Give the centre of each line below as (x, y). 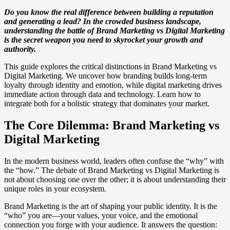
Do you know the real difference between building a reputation (109, 12)
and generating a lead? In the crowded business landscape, (103, 21)
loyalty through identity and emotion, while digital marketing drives (113, 85)
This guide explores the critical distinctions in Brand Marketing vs (110, 66)
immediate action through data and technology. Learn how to (102, 94)
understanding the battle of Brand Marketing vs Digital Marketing (114, 30)
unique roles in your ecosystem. (55, 188)
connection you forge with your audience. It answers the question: (111, 224)
